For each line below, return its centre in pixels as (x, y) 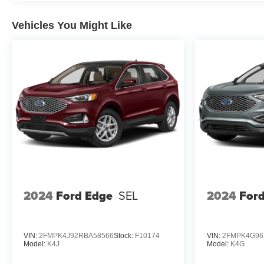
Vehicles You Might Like (72, 25)
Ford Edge (84, 196)
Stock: (124, 236)
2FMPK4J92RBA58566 (76, 236)
